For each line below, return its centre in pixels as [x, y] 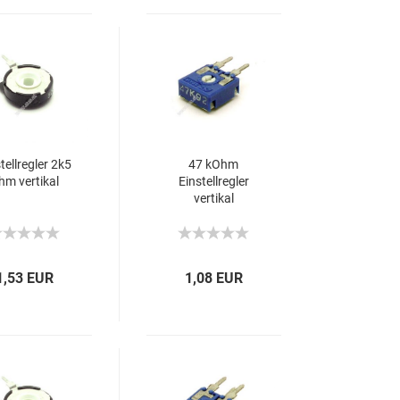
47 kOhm [214, 164]
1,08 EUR [214, 278]
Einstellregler [213, 181]
